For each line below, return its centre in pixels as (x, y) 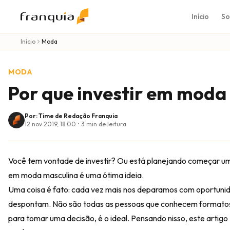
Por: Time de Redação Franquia (71, 116)
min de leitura (106, 124)
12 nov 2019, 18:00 (50, 124)
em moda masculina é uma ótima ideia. (76, 175)
